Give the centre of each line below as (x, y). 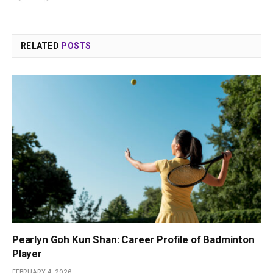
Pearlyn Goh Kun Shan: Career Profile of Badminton (133, 240)
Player (27, 254)
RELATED (41, 46)
